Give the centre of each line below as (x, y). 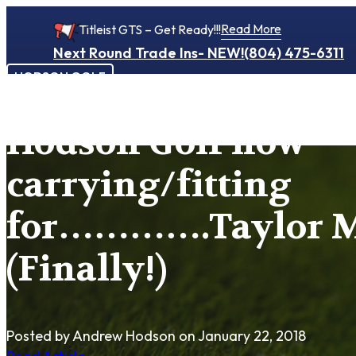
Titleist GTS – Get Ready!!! (150, 29)
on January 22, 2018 (241, 335)
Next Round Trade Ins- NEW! (149, 52)
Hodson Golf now (156, 143)
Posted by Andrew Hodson (91, 335)
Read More (252, 28)
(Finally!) (87, 269)
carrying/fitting (149, 185)
